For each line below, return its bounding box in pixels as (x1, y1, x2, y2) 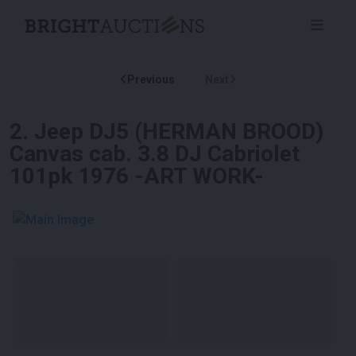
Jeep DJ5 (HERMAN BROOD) (34, 118, 323, 145)
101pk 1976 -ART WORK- (10, 162, 264, 189)
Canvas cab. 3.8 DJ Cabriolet (10, 140, 300, 167)
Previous (127, 72, 175, 86)
